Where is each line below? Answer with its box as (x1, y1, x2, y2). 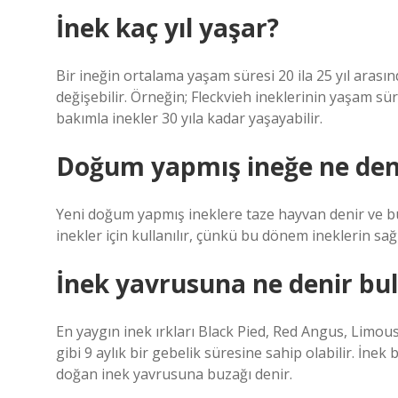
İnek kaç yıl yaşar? (56, 11, 279, 44)
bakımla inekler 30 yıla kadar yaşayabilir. (56, 108, 322, 128)
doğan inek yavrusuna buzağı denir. (56, 364, 292, 384)
